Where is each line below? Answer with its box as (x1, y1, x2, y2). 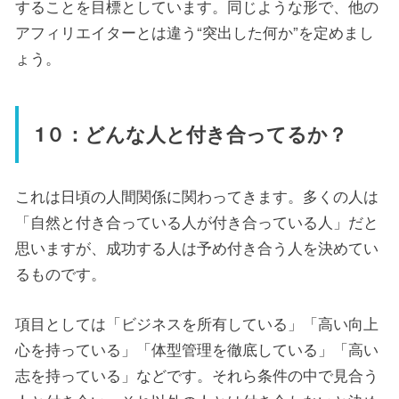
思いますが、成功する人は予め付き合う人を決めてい (15, 235, 379, 258)
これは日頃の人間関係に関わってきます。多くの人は (15, 183, 379, 207)
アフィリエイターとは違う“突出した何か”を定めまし (15, 20, 374, 43)
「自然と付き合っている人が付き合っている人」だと (15, 209, 379, 232)
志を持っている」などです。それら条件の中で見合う (15, 362, 379, 386)
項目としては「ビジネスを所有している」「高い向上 (15, 311, 379, 334)
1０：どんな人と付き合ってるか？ (34, 119, 347, 149)
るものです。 (15, 261, 106, 284)
